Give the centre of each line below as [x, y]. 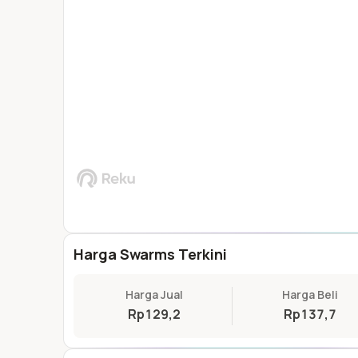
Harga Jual [154, 294]
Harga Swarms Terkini [150, 254]
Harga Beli [310, 294]
